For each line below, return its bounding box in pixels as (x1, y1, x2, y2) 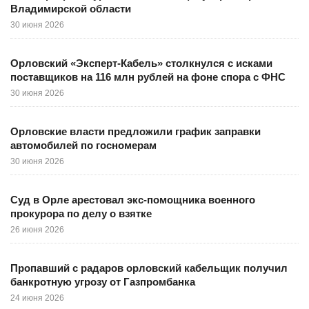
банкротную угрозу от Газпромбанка (10, 276, 195, 288)
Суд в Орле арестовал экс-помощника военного (10, 194, 255, 206)
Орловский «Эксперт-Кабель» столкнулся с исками (10, 57, 272, 69)
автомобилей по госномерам (10, 139, 157, 151)
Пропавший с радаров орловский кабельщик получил (10, 262, 288, 274)
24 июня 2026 (10, 293, 64, 303)
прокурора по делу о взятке (10, 208, 152, 219)
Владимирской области (10, 3, 131, 14)
